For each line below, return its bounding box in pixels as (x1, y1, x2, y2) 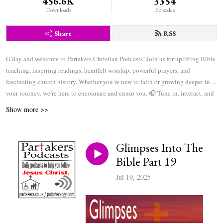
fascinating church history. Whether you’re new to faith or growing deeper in (6, 77, 210, 86)
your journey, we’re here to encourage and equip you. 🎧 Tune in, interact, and (6, 89, 214, 98)
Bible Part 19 (116, 154, 176, 169)
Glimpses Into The (116, 140, 203, 155)
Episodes (154, 6, 175, 14)
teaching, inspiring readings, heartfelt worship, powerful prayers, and (6, 66, 190, 75)
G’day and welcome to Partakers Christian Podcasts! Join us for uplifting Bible (6, 54, 216, 63)
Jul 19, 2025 (116, 172, 151, 182)
